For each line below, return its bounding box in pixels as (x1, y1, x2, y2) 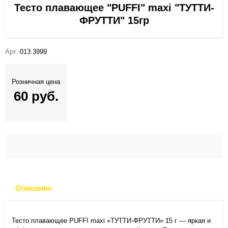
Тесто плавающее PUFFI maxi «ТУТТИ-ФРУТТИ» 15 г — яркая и (12, 217, 211, 225)
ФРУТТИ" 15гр (79, 15, 149, 26)
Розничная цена (12, 78, 60, 86)
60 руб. (13, 89, 59, 104)
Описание (15, 184, 52, 193)
